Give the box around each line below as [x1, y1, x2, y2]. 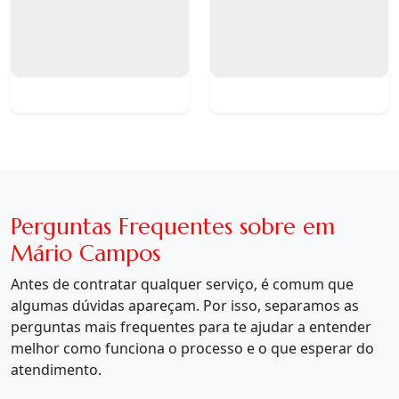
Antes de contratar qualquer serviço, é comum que [11, 274, 354, 294]
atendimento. [11, 360, 102, 379]
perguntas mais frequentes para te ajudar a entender [11, 317, 371, 337]
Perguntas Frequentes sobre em [11, 212, 335, 240]
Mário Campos [11, 239, 160, 267]
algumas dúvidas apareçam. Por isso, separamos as [11, 296, 359, 315]
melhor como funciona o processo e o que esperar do [11, 338, 374, 358]
